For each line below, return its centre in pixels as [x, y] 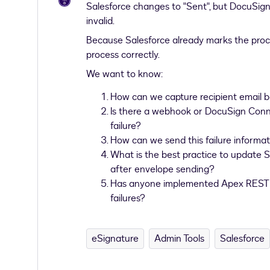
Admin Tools [179, 239]
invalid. [100, 21]
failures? [128, 198]
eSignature [115, 239]
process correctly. [123, 55]
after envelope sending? [162, 169]
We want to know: [124, 74]
